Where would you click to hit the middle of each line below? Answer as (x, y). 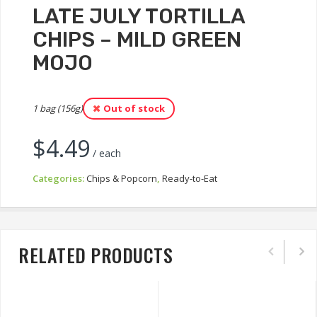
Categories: (59, 178)
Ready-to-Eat (190, 178)
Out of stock (134, 108)
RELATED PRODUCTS (96, 255)
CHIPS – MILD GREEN (137, 39)
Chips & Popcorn (122, 178)
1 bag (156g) (58, 108)
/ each (105, 153)
